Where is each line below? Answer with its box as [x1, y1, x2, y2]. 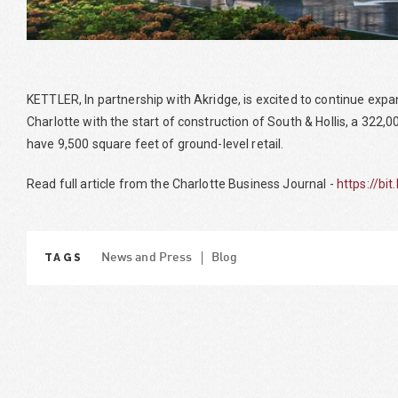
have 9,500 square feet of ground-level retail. [27, 136, 284, 151]
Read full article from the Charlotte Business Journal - [27, 176, 337, 191]
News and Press [100, 251, 193, 264]
